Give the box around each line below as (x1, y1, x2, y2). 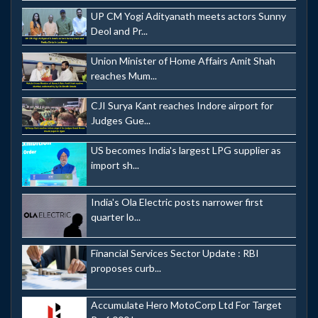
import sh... (91, 159, 139, 172)
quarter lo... (91, 210, 141, 223)
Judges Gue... (91, 114, 150, 126)
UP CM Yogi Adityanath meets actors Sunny (91, 9, 286, 22)
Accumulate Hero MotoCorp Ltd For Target (91, 299, 282, 312)
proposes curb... (91, 262, 161, 275)
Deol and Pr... (91, 24, 148, 37)
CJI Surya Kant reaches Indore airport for (91, 99, 273, 111)
